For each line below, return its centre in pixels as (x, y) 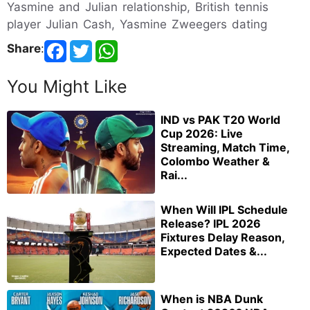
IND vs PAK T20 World (220, 119)
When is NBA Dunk (212, 299)
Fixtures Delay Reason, (222, 237)
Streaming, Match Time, (225, 147)
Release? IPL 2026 (211, 223)
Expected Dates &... (214, 251)
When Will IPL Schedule (224, 209)
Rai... (174, 175)
